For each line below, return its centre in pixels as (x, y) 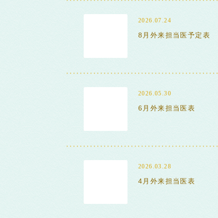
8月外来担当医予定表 (174, 35)
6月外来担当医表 (167, 108)
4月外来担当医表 (167, 181)
